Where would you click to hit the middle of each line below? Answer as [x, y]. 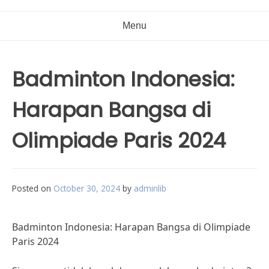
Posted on [33, 188]
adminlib [150, 188]
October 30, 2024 [87, 188]
